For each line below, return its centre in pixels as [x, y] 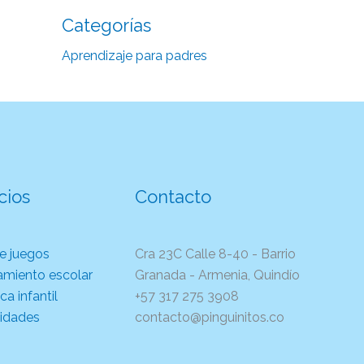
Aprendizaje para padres [134, 55]
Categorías [106, 25]
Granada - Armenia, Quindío [217, 275]
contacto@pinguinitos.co [210, 317]
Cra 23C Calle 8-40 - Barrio [215, 253]
